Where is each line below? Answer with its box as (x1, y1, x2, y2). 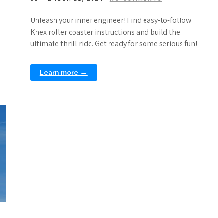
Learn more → (39, 67, 88, 77)
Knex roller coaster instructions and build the (30, 27, 180, 37)
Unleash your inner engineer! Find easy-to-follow (30, 15, 191, 25)
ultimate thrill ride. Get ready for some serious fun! (30, 38, 197, 49)
